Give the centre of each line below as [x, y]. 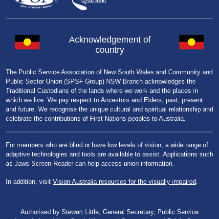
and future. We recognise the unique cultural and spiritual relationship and [109, 109]
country [109, 50]
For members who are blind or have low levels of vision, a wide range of [107, 145]
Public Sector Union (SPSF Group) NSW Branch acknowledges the [101, 81]
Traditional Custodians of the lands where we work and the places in [102, 90]
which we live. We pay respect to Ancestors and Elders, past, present [104, 100]
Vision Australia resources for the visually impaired [124, 181]
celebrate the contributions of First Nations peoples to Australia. [96, 118]
